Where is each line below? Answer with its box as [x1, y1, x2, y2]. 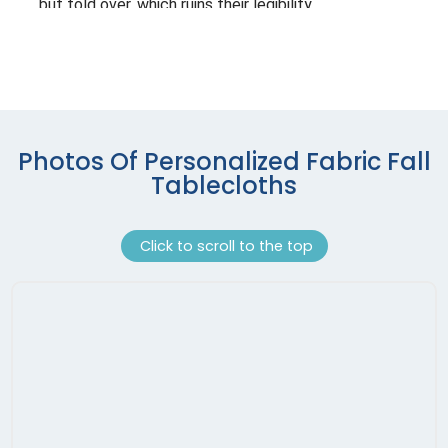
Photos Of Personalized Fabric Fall [17, 145, 431, 179]
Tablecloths [151, 169, 297, 203]
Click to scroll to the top [135, 236, 313, 257]
